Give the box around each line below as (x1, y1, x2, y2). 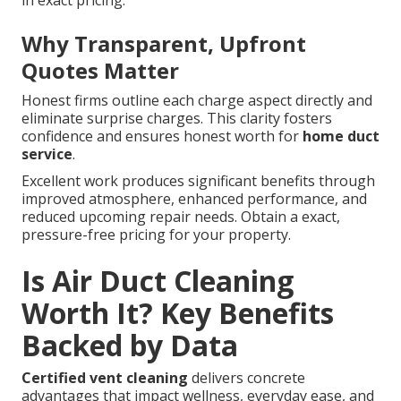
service (21, 144, 73, 165)
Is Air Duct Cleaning (21, 261, 294, 301)
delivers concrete (188, 368, 305, 388)
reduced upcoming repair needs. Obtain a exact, (21, 207, 340, 227)
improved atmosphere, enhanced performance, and (21, 189, 367, 209)
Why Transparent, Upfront (21, 29, 306, 59)
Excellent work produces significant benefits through (21, 171, 375, 192)
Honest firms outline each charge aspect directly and (21, 90, 372, 111)
